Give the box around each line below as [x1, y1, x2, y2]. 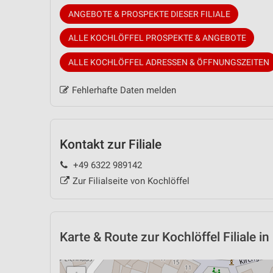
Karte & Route [60, 230, 138, 245]
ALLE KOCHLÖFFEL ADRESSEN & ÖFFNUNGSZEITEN [68, 57, 269, 67]
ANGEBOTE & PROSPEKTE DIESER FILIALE [68, 9, 230, 19]
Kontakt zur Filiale [60, 136, 161, 152]
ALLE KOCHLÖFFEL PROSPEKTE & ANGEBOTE [68, 33, 246, 43]
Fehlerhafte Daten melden [71, 84, 176, 96]
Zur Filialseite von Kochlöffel [72, 175, 190, 187]
